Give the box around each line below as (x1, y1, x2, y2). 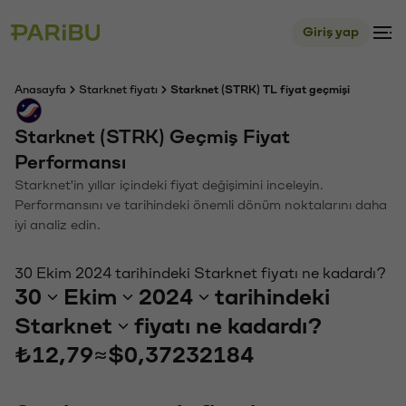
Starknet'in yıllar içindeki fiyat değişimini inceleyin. (14, 179, 324, 192)
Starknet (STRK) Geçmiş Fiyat (14, 128, 290, 147)
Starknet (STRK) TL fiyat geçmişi (170, 84, 350, 95)
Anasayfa (14, 84, 66, 95)
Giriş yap (303, 25, 359, 39)
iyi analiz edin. (14, 218, 101, 232)
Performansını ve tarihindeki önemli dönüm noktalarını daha (14, 198, 387, 212)
